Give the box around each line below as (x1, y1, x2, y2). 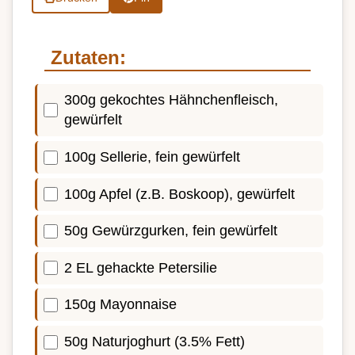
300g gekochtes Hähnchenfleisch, (64, 92, 278, 109)
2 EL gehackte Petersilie (64, 259, 217, 276)
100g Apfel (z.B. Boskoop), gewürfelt (64, 185, 295, 202)
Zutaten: (51, 47, 126, 69)
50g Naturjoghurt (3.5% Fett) (64, 334, 245, 349)
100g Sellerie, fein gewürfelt (64, 149, 240, 166)
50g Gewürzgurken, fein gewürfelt (64, 223, 277, 239)
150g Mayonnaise (64, 296, 177, 313)
